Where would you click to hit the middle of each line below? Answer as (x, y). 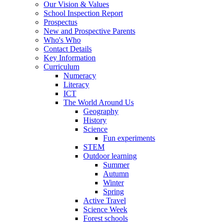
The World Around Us (99, 102)
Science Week (105, 209)
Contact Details (68, 49)
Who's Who (62, 40)
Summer (116, 165)
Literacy (76, 84)
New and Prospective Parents (89, 31)
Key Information (70, 57)
